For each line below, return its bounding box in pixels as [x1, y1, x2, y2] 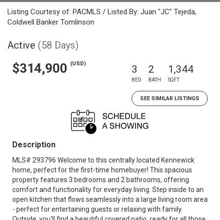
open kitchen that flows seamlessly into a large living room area [12, 195, 208, 203]
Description [12, 140, 55, 149]
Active [7, 39, 35, 51]
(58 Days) [38, 39, 79, 51]
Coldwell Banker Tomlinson [7, 18, 94, 27]
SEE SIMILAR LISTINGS [140, 95, 199, 102]
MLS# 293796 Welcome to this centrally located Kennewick [12, 156, 194, 164]
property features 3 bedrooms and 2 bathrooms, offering [12, 176, 189, 184]
